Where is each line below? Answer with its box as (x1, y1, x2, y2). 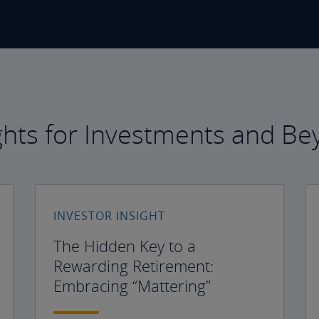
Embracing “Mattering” (53, 275, 211, 297)
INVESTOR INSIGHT (53, 208, 165, 224)
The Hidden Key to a (53, 235, 196, 257)
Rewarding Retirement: (53, 255, 214, 277)
